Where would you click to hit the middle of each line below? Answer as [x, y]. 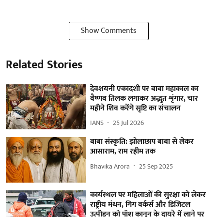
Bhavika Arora [110, 166]
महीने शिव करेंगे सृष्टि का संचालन [136, 108]
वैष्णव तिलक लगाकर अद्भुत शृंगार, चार [144, 98]
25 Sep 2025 [156, 166]
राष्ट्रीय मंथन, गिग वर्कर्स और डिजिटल [140, 205]
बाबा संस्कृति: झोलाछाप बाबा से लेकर [142, 142]
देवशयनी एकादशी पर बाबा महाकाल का [145, 89]
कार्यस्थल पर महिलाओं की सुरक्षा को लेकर [148, 195]
